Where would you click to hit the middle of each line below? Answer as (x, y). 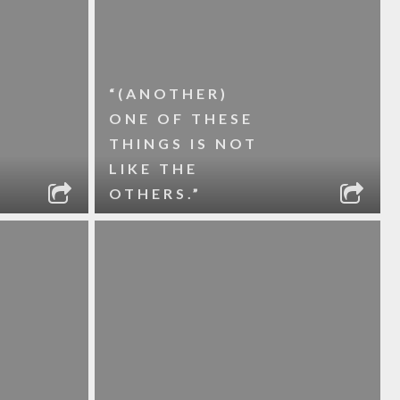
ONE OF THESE (181, 118)
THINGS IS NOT (183, 143)
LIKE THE (153, 168)
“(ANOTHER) (168, 93)
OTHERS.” (155, 193)
